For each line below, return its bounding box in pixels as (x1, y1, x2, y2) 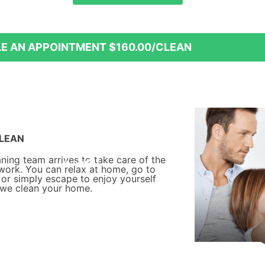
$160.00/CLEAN (109, 41, 192, 53)
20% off (225, 7, 251, 16)
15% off (4, 7, 29, 16)
